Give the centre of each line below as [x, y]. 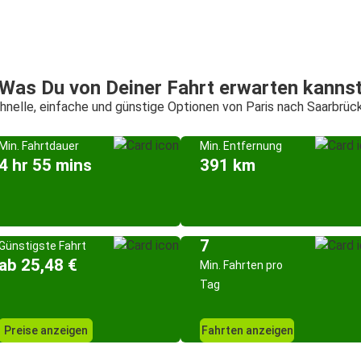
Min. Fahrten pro [241, 265]
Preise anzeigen [46, 330]
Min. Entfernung [241, 146]
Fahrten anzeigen [247, 330]
